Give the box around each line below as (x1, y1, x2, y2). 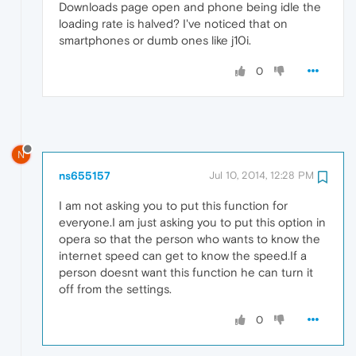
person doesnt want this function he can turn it (59, 265, 313, 279)
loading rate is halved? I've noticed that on (59, 17, 288, 31)
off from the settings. (59, 281, 172, 296)
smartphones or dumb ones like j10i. (59, 33, 251, 48)
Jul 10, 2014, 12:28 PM (209, 168, 314, 181)
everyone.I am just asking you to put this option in (59, 215, 326, 229)
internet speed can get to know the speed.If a (59, 248, 307, 262)
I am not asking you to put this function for (59, 198, 288, 212)
